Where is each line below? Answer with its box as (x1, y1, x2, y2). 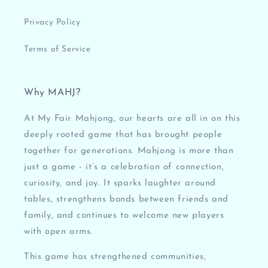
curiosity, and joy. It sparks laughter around (24, 178, 217, 188)
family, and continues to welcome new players (24, 211, 224, 220)
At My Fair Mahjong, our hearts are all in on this (24, 114, 240, 123)
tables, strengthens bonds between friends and (24, 194, 229, 204)
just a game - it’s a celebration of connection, (24, 162, 224, 172)
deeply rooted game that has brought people (24, 130, 223, 139)
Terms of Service (24, 44, 91, 54)
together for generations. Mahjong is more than (24, 146, 234, 156)
